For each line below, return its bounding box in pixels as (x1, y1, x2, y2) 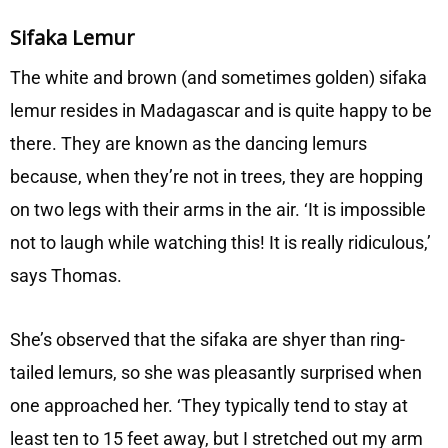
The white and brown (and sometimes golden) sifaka (10, 66, 427, 88)
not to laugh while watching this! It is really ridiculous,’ (10, 231, 431, 253)
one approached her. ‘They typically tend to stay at (10, 395, 408, 417)
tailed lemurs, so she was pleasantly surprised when (10, 362, 422, 384)
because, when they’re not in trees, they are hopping (10, 165, 423, 187)
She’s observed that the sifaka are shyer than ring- (10, 329, 405, 351)
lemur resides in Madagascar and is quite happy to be (10, 99, 432, 121)
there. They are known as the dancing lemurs (10, 132, 367, 154)
